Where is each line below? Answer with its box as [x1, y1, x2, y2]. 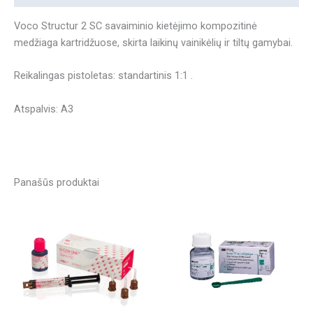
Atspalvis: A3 [14, 102, 73, 115]
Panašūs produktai [14, 176, 99, 189]
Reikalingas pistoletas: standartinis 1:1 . [14, 69, 196, 82]
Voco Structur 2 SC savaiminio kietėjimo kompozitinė [14, 19, 257, 32]
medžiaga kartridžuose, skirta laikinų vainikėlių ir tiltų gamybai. [14, 36, 296, 49]
